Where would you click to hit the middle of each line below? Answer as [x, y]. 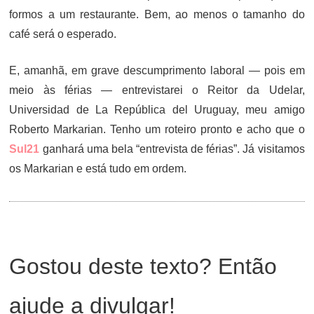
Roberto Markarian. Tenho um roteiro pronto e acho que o [157, 129]
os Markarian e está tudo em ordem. [98, 169]
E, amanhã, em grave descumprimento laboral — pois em [157, 70]
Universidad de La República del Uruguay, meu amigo [157, 110]
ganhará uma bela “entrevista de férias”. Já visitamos [173, 149]
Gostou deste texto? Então [143, 266]
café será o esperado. [63, 34]
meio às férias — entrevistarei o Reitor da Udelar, [157, 90]
